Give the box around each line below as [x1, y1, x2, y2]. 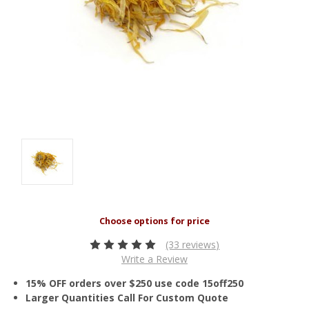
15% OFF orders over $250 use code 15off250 [26, 277, 244, 290]
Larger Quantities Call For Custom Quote [26, 291, 229, 305]
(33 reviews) [166, 238, 220, 252]
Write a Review [121, 252, 188, 266]
